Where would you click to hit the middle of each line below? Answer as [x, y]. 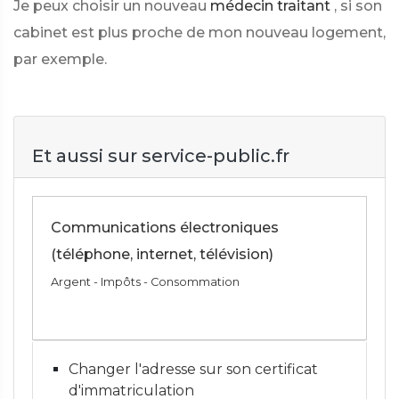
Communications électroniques [165, 228]
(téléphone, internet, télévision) [162, 254]
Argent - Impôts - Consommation [145, 282]
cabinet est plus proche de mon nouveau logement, [199, 33]
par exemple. [60, 59]
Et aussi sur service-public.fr [161, 156]
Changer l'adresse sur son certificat [193, 369]
